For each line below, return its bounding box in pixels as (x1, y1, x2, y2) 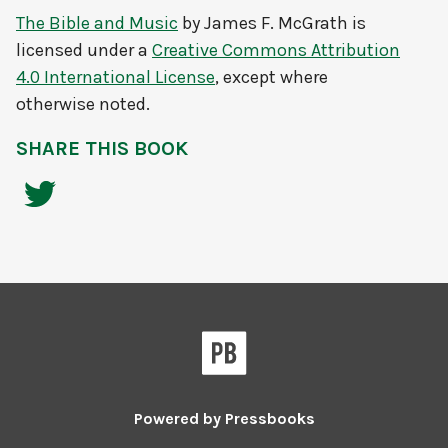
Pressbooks (224, 409, 315, 429)
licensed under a (16, 39, 152, 62)
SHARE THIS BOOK (16, 137, 188, 161)
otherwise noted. (16, 93, 150, 116)
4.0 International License (16, 66, 215, 89)
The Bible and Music (16, 12, 178, 35)
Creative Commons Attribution (152, 39, 400, 62)
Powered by (133, 409, 225, 429)
